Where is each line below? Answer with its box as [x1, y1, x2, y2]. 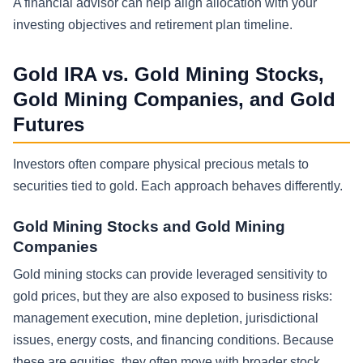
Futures [13, 113, 84, 135]
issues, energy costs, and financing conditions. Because [13, 333, 334, 348]
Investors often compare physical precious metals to [13, 157, 309, 172]
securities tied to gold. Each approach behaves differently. [13, 179, 343, 194]
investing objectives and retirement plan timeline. [13, 17, 293, 32]
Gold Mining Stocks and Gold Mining [13, 218, 285, 236]
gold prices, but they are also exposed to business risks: [13, 289, 332, 304]
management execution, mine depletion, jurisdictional [13, 311, 318, 326]
